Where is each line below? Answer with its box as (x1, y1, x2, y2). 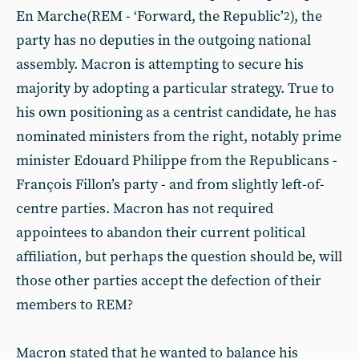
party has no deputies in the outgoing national (16, 31, 311, 50)
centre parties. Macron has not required (16, 200, 273, 218)
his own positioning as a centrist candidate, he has (16, 103, 337, 122)
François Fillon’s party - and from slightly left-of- (16, 175, 325, 194)
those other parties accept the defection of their (16, 272, 321, 290)
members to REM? (16, 296, 133, 314)
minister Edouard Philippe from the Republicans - (16, 151, 337, 170)
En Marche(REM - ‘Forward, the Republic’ (16, 7, 284, 26)
